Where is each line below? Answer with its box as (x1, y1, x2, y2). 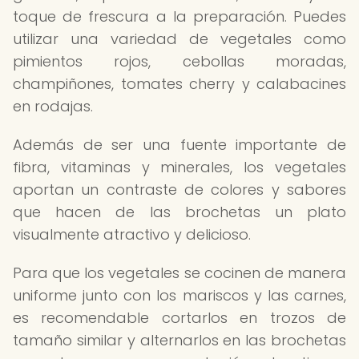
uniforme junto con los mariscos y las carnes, (13, 285, 346, 305)
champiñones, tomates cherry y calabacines (13, 74, 346, 94)
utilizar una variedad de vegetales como (13, 29, 346, 49)
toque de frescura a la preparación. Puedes (13, 6, 346, 26)
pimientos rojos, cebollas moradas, (13, 51, 346, 71)
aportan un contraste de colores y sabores (13, 179, 346, 200)
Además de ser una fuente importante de (13, 135, 346, 155)
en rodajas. (13, 96, 93, 116)
